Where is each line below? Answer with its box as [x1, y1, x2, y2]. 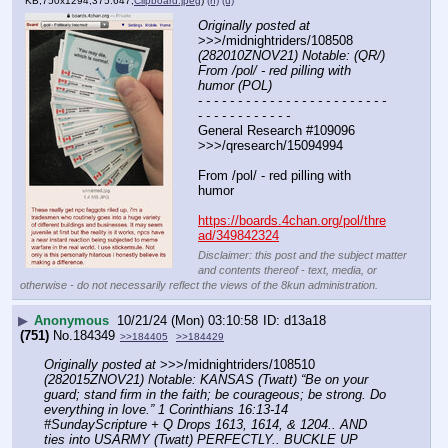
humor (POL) [198, 78, 272, 94]
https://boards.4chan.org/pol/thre [198, 213, 386, 229]
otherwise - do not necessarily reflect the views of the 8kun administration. [20, 279, 378, 292]
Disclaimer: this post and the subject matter [198, 249, 407, 262]
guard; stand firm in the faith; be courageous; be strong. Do [44, 387, 386, 403]
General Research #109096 [198, 123, 355, 139]
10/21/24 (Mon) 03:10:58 [117, 313, 258, 329]
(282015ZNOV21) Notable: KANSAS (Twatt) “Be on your [44, 372, 368, 388]
